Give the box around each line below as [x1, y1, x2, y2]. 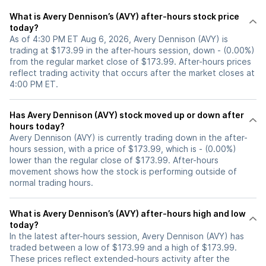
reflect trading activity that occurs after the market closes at [9, 68, 255, 78]
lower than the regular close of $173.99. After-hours [9, 155, 218, 166]
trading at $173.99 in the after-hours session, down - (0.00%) [9, 45, 255, 56]
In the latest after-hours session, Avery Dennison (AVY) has [9, 231, 244, 242]
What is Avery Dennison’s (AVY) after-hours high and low [9, 208, 246, 219]
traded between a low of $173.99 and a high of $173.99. [9, 242, 237, 253]
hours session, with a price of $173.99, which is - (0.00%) [9, 144, 236, 154]
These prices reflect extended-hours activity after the [9, 254, 230, 264]
